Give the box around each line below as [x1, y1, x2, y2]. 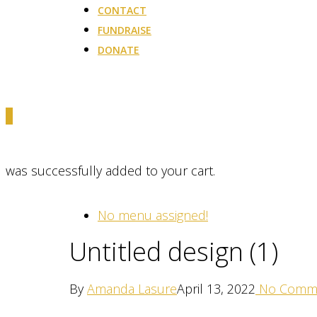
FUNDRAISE [98, 23, 151, 37]
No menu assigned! [98, 206, 208, 224]
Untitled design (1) [69, 234, 278, 269]
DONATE [98, 43, 139, 57]
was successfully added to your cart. [6, 162, 215, 179]
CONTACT [98, 4, 146, 17]
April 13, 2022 [177, 280, 255, 298]
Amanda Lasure [87, 280, 177, 298]
